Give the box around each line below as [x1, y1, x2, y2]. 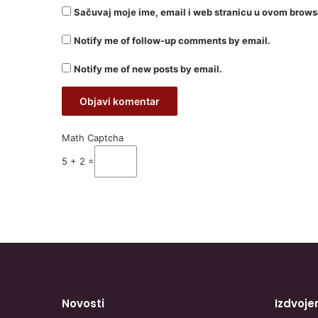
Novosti [62, 296, 104, 312]
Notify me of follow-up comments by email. [74, 35, 270, 47]
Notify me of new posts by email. [74, 63, 222, 75]
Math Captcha [62, 132, 124, 144]
